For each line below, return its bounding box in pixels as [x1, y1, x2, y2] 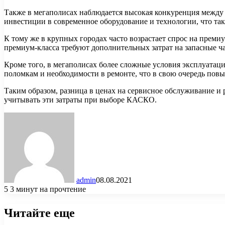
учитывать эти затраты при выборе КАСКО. [4, 95, 157, 104]
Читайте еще [4, 204, 75, 221]
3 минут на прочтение [10, 185, 86, 194]
